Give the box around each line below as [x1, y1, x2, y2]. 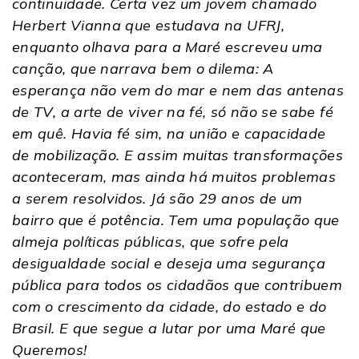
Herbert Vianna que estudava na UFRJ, [12, 15, 284, 34]
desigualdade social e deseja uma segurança [12, 253, 326, 272]
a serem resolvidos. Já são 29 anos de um [12, 188, 303, 208]
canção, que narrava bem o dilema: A [12, 58, 274, 78]
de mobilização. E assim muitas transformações [12, 145, 344, 164]
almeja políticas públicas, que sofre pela [12, 232, 289, 251]
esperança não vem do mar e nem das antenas [12, 80, 345, 99]
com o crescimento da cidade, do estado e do [12, 296, 327, 316]
